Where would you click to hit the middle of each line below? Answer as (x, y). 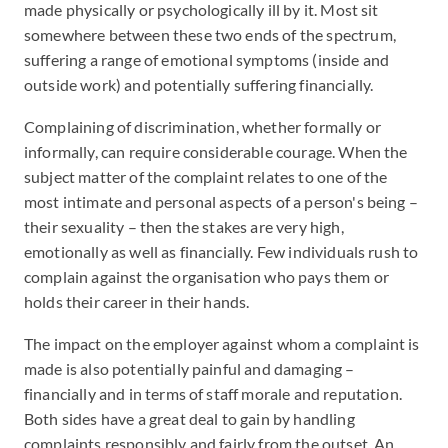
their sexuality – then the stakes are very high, (184, 226)
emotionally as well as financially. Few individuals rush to (221, 251)
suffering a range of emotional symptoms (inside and (207, 59)
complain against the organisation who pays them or (207, 276)
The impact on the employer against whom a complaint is (222, 343)
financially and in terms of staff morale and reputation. (213, 393)
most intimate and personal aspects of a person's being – (221, 201)
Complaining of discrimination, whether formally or (203, 126)
